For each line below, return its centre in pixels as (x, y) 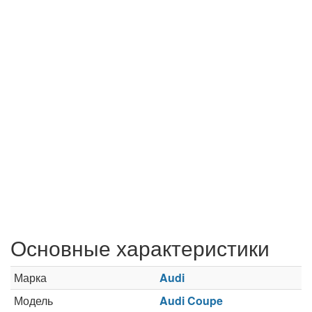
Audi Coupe (191, 301)
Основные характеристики (140, 248)
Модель (33, 301)
